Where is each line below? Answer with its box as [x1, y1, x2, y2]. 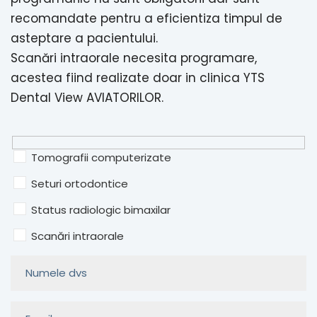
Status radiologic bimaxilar [31, 202, 171, 217]
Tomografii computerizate [31, 149, 171, 165]
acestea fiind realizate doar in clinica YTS [11, 69, 265, 87]
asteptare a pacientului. [11, 30, 158, 47]
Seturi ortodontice [31, 175, 128, 191]
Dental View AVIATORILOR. [11, 89, 163, 107]
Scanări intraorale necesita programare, [11, 50, 257, 67]
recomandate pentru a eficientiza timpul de [11, 10, 282, 28]
